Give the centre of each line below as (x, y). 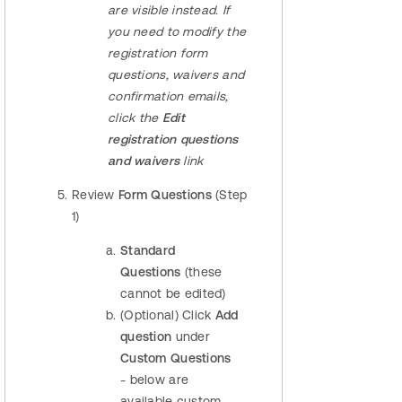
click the (135, 118)
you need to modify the (177, 32)
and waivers (146, 161)
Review (95, 195)
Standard (148, 251)
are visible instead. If (169, 10)
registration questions (173, 140)
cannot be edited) (173, 294)
